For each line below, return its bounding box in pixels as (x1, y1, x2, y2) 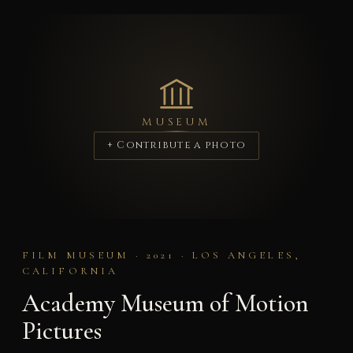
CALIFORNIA (21, 265, 119, 278)
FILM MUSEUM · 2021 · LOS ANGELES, (21, 249, 301, 262)
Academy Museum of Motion (21, 287, 309, 318)
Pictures (21, 314, 102, 346)
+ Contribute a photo (106, 139, 247, 153)
